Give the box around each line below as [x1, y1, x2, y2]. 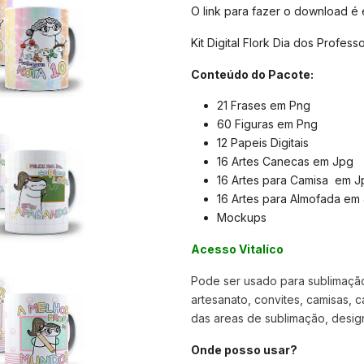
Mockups [216, 210, 270, 225]
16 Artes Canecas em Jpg [216, 154, 353, 169]
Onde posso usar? [190, 342, 297, 357]
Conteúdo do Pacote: [190, 67, 314, 81]
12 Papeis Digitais [216, 136, 309, 150]
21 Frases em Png [216, 98, 310, 113]
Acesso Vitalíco [190, 242, 284, 257]
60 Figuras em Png [216, 117, 318, 132]
